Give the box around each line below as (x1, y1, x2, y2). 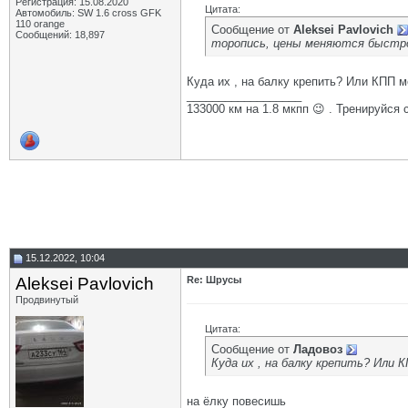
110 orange (15, 18, 65, 29)
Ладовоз (293, 342, 342, 356)
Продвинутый (15, 294, 78, 305)
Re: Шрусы (187, 274, 241, 285)
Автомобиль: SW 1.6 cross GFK (15, 7, 161, 18)
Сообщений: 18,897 (15, 29, 105, 40)
